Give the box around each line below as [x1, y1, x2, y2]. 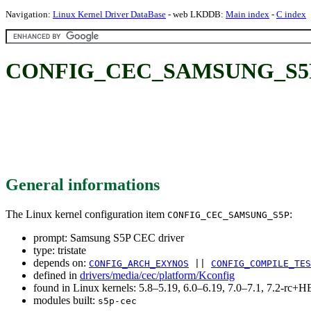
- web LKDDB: [166, 9, 226, 19]
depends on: [33, 256, 89, 269]
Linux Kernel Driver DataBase [53, 9, 166, 19]
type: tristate [33, 244, 86, 256]
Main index [226, 9, 269, 19]
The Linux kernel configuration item [6, 208, 167, 220]
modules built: [33, 294, 98, 306]
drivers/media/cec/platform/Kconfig [80, 269, 235, 281]
